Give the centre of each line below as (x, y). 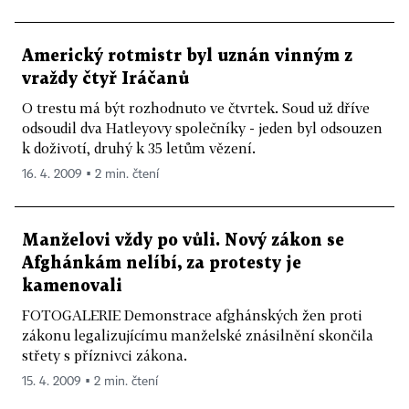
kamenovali (72, 286)
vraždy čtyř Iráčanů (105, 79)
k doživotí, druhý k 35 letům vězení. (139, 148)
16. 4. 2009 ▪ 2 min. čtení (90, 174)
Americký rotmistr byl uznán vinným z (187, 56)
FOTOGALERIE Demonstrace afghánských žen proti (192, 315)
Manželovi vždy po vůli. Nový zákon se (183, 241)
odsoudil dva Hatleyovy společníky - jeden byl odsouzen (202, 128)
